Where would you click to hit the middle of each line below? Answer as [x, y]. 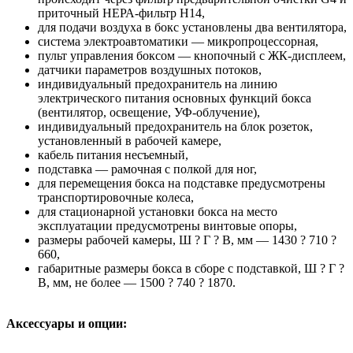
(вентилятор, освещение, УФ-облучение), [149, 113]
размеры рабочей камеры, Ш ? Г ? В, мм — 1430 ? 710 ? [187, 240]
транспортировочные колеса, [116, 198]
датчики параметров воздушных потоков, [150, 70]
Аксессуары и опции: [67, 324]
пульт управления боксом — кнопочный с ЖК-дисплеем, [192, 56]
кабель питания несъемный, [113, 155]
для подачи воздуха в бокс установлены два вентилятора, [192, 28]
